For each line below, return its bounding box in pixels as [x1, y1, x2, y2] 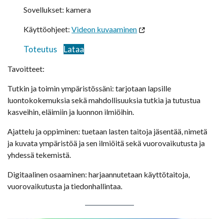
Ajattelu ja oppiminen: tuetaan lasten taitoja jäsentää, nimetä [7, 126, 207, 136]
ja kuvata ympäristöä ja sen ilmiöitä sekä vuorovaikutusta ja [7, 138, 205, 148]
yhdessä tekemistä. [7, 150, 71, 159]
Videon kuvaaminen [71, 24, 137, 34]
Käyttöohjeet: [23, 24, 72, 34]
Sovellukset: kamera [23, 4, 91, 14]
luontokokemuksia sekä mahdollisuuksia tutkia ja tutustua [7, 95, 200, 105]
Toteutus [23, 44, 58, 54]
